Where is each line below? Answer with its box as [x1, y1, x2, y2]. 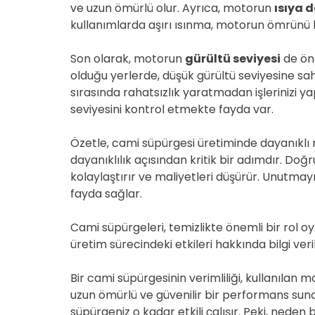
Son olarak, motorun [70, 51, 185, 67]
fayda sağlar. [70, 186, 142, 202]
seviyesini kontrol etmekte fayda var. [70, 101, 274, 117]
